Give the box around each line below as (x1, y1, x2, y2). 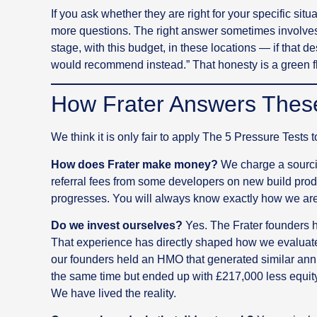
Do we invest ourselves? (51, 219, 183, 231)
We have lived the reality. (51, 287, 176, 299)
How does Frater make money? (51, 158, 218, 171)
